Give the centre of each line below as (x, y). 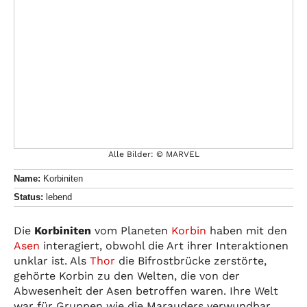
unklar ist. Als (52, 260)
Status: (28, 197)
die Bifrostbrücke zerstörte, (191, 260)
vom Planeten (131, 230)
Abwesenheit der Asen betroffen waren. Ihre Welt (146, 291)
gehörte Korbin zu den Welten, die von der (127, 275)
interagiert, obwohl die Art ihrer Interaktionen (164, 245)
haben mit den (247, 230)
